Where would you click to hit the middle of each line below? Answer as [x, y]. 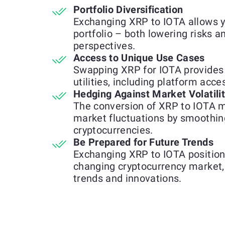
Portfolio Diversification [128, 10]
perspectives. [104, 46]
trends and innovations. [128, 178]
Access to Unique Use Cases [139, 58]
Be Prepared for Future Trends [143, 142]
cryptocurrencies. [113, 130]
